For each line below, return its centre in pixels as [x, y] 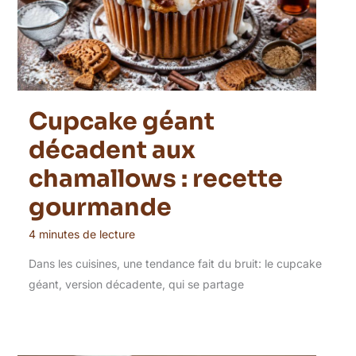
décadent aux [112, 150]
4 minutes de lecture [81, 234]
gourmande [100, 207]
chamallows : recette [155, 178]
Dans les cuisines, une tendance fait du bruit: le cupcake [175, 263]
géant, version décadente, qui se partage [136, 284]
